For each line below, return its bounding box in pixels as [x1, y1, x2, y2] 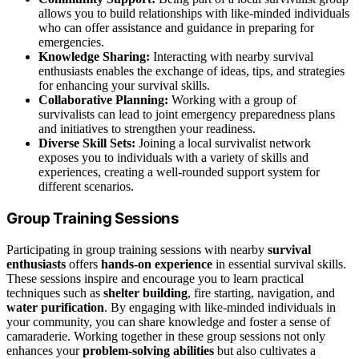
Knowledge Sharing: [38, 50, 150, 64]
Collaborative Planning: [38, 93, 168, 107]
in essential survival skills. [212, 256, 346, 271]
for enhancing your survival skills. [38, 79, 210, 93]
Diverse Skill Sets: [38, 136, 135, 151]
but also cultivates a [214, 343, 316, 357]
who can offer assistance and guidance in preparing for [38, 21, 314, 35]
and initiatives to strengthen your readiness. [38, 122, 256, 136]
